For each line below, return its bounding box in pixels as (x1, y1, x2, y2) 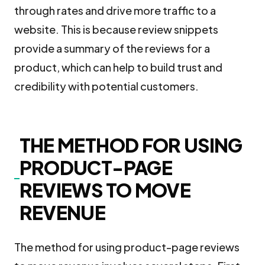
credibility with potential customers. (14, 79, 199, 93)
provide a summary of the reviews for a (14, 41, 210, 55)
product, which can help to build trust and (14, 60, 222, 74)
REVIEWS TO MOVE (19, 178, 191, 202)
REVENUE (19, 201, 106, 224)
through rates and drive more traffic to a (14, 4, 216, 17)
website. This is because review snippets (14, 22, 218, 36)
